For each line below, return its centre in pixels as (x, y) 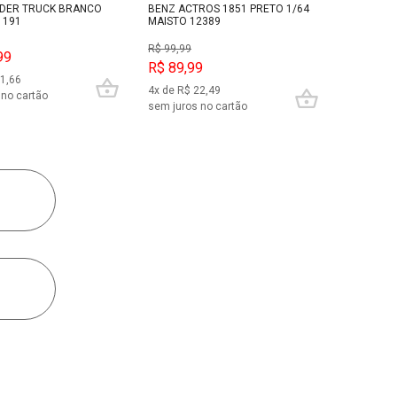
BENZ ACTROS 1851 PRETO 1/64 (229, 8)
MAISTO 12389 (184, 21)
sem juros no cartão (198, 107)
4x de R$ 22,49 (184, 91)
